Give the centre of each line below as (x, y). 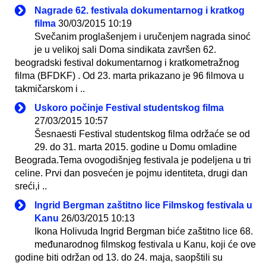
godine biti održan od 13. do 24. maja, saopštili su (119, 257)
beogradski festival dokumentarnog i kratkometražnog (127, 62)
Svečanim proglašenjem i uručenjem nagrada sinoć (142, 36)
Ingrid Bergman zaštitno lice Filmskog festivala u (143, 205)
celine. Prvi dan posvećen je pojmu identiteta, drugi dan (131, 173)
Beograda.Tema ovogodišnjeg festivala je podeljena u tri (133, 160)
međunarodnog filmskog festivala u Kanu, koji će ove (145, 244)
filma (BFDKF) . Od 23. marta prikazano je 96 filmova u (129, 75)
